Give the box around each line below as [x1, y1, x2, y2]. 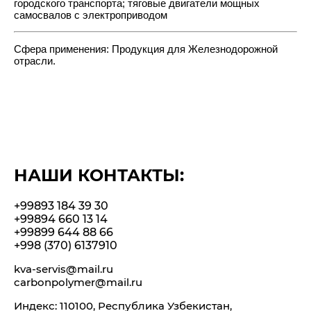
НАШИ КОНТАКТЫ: [14, 165, 184, 185]
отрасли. [14, 55, 64, 67]
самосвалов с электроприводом [14, 9, 167, 21]
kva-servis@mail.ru [14, 262, 113, 276]
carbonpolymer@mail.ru [14, 276, 142, 289]
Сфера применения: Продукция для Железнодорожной [14, 43, 278, 55]
